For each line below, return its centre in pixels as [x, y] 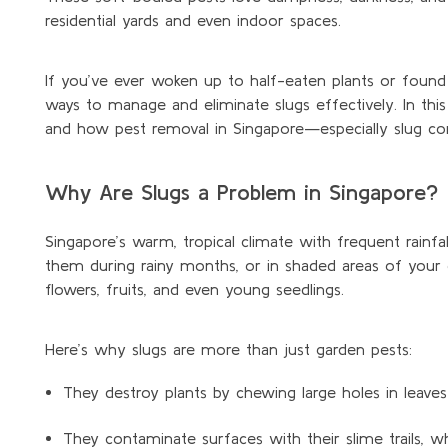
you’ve [84, 79]
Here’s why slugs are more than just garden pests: [228, 348]
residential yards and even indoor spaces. [193, 19]
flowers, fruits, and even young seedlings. [194, 288]
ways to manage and [124, 103]
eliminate [236, 103]
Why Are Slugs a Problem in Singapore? [241, 191]
